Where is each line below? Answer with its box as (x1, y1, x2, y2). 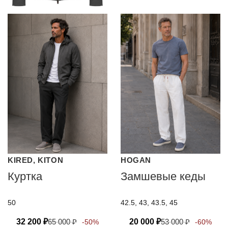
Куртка (8, 169, 42, 183)
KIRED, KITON (8, 155, 64, 164)
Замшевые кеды (121, 169, 206, 183)
